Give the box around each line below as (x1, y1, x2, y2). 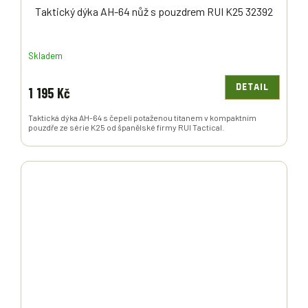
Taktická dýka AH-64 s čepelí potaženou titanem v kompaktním (28, 113, 256, 123)
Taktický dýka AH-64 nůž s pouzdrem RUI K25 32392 (35, 5, 273, 19)
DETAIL (236, 82, 269, 93)
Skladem (28, 49, 63, 61)
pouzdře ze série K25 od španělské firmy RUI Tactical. (28, 122, 224, 133)
